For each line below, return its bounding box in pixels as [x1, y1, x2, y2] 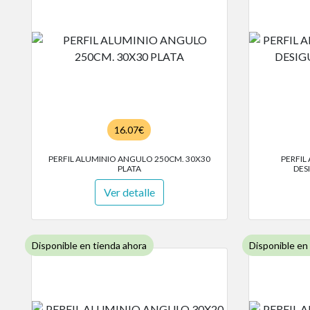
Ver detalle [103, 185, 155, 199]
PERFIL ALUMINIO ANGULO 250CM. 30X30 [48, 154, 210, 165]
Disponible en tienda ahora [32, 239, 147, 252]
